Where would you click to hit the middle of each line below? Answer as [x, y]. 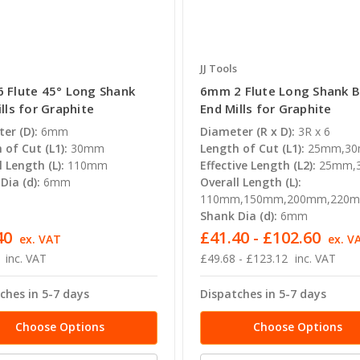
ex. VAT [40, 239]
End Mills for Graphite [266, 109]
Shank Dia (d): [239, 216]
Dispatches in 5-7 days [264, 294]
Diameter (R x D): [248, 132]
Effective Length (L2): [258, 166]
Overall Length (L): [251, 182]
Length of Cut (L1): [253, 149]
